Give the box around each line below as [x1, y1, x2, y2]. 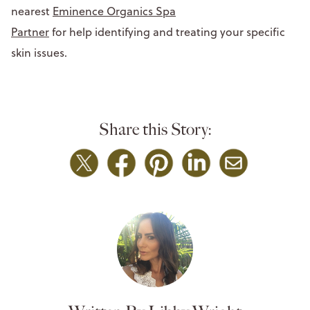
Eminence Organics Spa [53, 3, 176, 19]
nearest [11, 3, 53, 19]
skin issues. [11, 44, 73, 60]
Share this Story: [98, 119, 212, 139]
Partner [11, 24, 49, 39]
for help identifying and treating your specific [49, 24, 285, 39]
